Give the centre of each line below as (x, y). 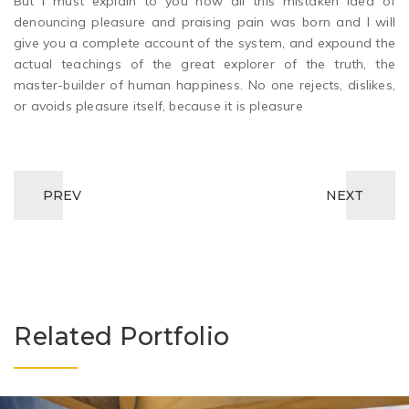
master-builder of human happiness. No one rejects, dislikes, (204, 84)
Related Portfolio (122, 336)
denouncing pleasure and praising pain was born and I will (204, 21)
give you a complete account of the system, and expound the (204, 42)
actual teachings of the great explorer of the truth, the (204, 63)
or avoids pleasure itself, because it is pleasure (158, 105)
